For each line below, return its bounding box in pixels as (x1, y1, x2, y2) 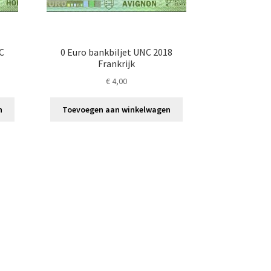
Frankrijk (97, 57, 135, 70)
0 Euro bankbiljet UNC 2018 (60, 45, 172, 58)
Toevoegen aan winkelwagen (62, 103, 171, 115)
